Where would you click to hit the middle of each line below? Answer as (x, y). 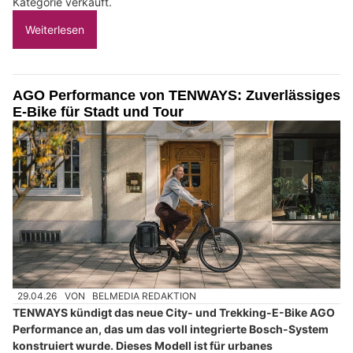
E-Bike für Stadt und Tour (98, 111)
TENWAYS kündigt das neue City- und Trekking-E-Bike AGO (174, 313)
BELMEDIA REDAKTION (145, 295)
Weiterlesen (55, 29)
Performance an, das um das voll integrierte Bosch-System (171, 329)
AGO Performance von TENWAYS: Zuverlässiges (176, 95)
